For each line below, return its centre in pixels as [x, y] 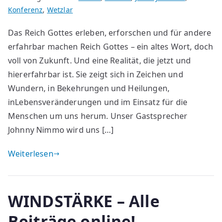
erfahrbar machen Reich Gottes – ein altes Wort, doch [111, 47]
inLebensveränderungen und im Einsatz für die [98, 102]
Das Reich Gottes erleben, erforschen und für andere [110, 33]
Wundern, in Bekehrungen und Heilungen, [89, 88]
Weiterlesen [31, 154]
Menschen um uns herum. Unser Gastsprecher [98, 116]
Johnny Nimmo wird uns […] [61, 130]
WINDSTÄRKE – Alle [84, 201]
